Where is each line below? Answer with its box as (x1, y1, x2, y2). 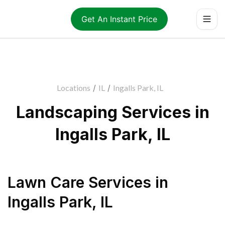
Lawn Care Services (8, 173, 151, 191)
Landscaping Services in (16, 102, 209, 122)
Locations (57, 83, 90, 92)
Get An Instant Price (81, 14, 157, 24)
